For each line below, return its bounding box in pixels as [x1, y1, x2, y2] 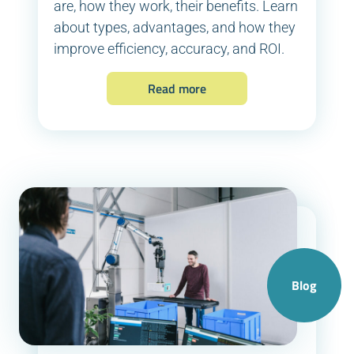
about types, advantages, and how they [54, 19, 296, 36]
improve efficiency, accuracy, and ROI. [54, 40, 284, 58]
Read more [148, 79, 206, 99]
